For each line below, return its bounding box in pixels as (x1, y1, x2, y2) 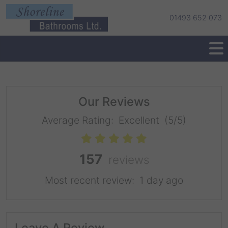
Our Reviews (78, 94, 150, 109)
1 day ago (139, 174, 183, 186)
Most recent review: (45, 174, 139, 186)
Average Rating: (42, 114, 116, 126)
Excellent (119, 114, 162, 126)
